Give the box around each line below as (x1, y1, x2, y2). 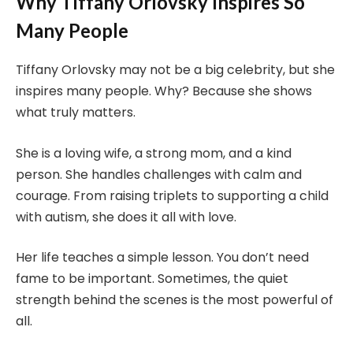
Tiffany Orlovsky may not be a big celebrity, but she (16, 61, 335, 80)
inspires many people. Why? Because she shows (16, 82, 312, 101)
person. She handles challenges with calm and (16, 165, 302, 184)
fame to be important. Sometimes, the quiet (16, 269, 288, 288)
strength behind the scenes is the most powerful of (16, 291, 333, 310)
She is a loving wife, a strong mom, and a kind (16, 143, 292, 162)
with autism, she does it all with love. (16, 207, 236, 226)
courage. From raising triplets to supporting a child (16, 186, 329, 205)
